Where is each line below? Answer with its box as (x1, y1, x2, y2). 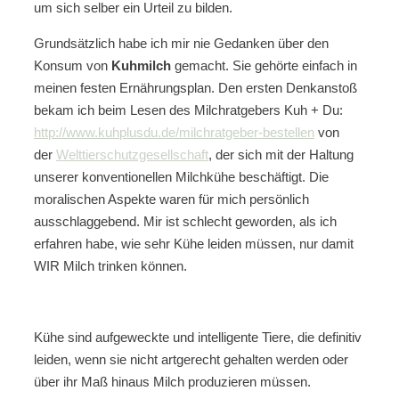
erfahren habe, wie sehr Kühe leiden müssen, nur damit (34, 235, 354, 251)
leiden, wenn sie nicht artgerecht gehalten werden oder (34, 351, 348, 367)
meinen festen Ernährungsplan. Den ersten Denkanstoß (34, 79, 357, 95)
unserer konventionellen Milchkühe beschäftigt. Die (34, 168, 329, 184)
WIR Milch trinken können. (34, 257, 187, 273)
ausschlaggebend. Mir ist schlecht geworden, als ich (34, 213, 337, 229)
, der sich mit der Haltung (208, 146, 354, 162)
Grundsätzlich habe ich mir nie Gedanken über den (34, 35, 329, 51)
